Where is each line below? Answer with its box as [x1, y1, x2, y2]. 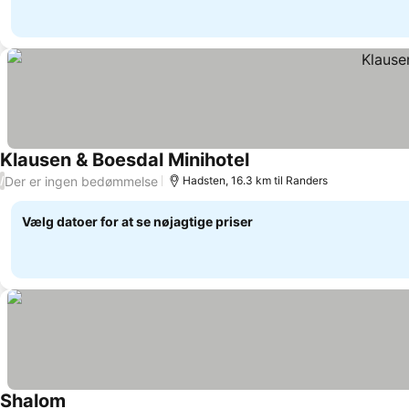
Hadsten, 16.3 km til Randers [183, 173, 328, 187]
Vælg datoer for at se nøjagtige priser [22, 214, 253, 229]
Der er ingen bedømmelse [5, 173, 158, 189]
